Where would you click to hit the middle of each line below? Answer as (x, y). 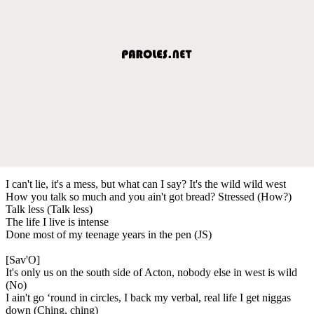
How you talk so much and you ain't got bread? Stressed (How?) (149, 196)
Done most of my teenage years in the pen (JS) (109, 234)
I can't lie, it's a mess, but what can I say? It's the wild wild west (146, 184)
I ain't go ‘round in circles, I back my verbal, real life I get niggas (148, 297)
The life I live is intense (57, 221)
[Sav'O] (23, 259)
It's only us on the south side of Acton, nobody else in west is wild (151, 272)
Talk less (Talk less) (49, 209)
